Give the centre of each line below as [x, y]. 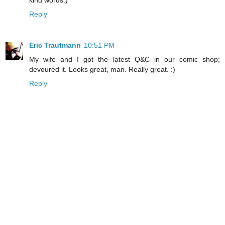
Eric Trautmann [55, 45]
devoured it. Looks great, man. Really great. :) [102, 69]
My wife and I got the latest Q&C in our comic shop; [125, 59]
